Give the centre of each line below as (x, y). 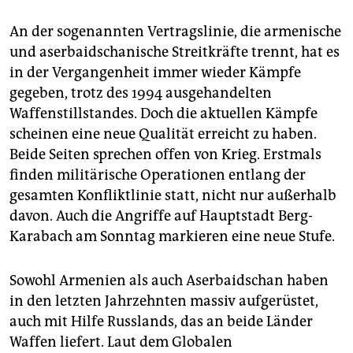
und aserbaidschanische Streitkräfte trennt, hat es (175, 52)
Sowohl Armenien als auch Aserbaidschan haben (169, 280)
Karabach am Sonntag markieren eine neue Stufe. (172, 236)
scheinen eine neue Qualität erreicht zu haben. (163, 134)
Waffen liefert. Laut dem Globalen (121, 342)
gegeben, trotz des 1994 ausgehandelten (141, 93)
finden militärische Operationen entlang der (158, 175)
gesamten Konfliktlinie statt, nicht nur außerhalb (173, 195)
